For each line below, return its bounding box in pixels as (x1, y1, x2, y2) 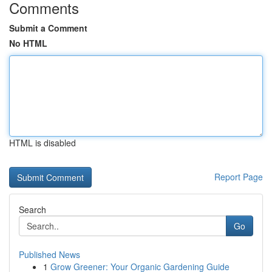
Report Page (214, 171, 263, 183)
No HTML (9, 37, 47, 49)
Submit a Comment (9, 22, 87, 34)
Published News (19, 248, 80, 260)
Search (19, 203, 46, 216)
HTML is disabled (9, 137, 76, 149)
